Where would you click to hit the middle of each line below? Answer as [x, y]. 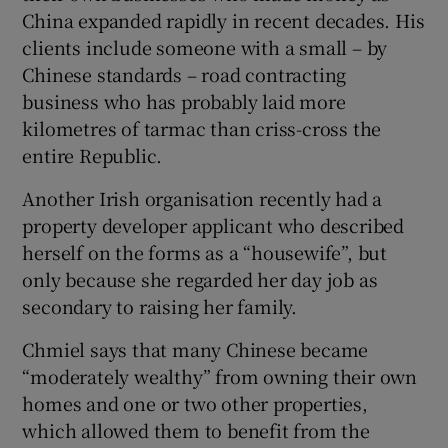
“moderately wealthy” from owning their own [220, 375]
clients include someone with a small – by [205, 46]
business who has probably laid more [184, 100]
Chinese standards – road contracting [184, 73]
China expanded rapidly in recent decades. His [223, 19]
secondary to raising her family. [160, 305]
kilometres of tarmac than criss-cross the [202, 127]
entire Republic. [92, 154]
